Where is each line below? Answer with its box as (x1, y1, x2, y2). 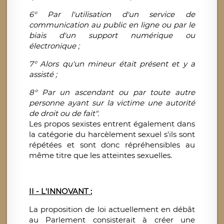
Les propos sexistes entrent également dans (29, 119, 195, 129)
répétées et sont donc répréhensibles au (29, 140, 195, 150)
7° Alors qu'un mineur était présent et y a (29, 59, 195, 69)
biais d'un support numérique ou (29, 30, 195, 40)
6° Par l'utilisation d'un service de (29, 9, 195, 19)
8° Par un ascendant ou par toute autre (29, 87, 195, 97)
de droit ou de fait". (29, 108, 99, 118)
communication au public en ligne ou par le (29, 20, 195, 30)
